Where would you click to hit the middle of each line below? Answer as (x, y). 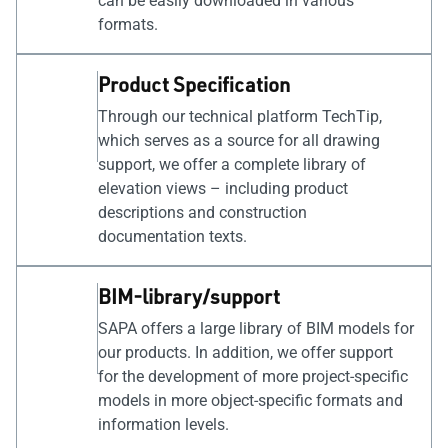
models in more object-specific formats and (250, 400)
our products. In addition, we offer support (245, 352)
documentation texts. (172, 236)
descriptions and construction (202, 212)
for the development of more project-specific (253, 376)
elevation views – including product (223, 188)
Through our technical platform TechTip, (240, 116)
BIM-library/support (189, 296)
